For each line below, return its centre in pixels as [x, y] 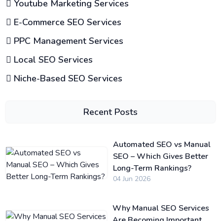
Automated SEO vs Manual [162, 145]
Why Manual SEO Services [161, 208]
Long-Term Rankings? [152, 168]
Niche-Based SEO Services [67, 78]
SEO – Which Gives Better [160, 156]
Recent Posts [110, 112]
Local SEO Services [52, 60]
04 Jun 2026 [131, 179]
